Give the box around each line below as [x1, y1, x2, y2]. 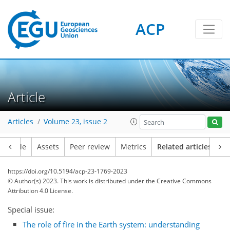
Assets [37, 142, 59, 151]
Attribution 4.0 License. [8, 186, 73, 195]
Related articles [157, 142, 212, 151]
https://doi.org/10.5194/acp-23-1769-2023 [8, 167, 127, 176]
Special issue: [8, 204, 54, 215]
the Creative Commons [146, 177, 212, 185]
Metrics [121, 142, 146, 151]
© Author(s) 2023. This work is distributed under [8, 177, 146, 185]
